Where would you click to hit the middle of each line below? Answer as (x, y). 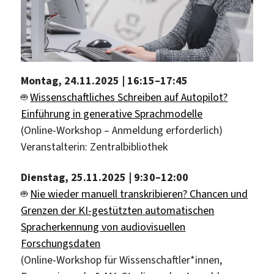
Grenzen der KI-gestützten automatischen (118, 210)
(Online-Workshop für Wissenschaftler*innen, (122, 260)
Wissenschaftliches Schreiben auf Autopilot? (129, 98)
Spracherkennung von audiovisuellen (103, 227)
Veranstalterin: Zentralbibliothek (94, 147)
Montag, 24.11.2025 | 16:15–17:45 (105, 81)
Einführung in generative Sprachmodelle (112, 114)
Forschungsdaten (61, 243)
